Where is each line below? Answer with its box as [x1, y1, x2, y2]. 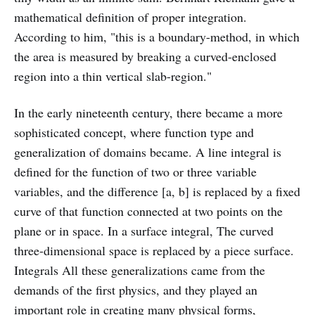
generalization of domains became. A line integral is [14, 143, 281, 160]
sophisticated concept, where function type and [14, 123, 254, 141]
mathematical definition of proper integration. [14, 8, 247, 25]
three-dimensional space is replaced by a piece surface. [14, 241, 294, 259]
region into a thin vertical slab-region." [14, 67, 212, 84]
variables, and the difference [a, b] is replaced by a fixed [14, 182, 300, 200]
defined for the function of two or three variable [14, 162, 257, 180]
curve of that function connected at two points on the [14, 202, 283, 219]
